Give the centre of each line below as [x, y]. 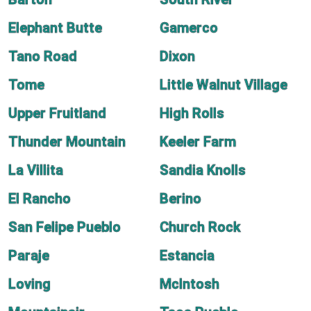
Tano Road [43, 56]
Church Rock [200, 227]
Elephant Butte [55, 28]
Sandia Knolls [203, 170]
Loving [30, 284]
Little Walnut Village [224, 85]
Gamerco [189, 28]
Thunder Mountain [67, 142]
